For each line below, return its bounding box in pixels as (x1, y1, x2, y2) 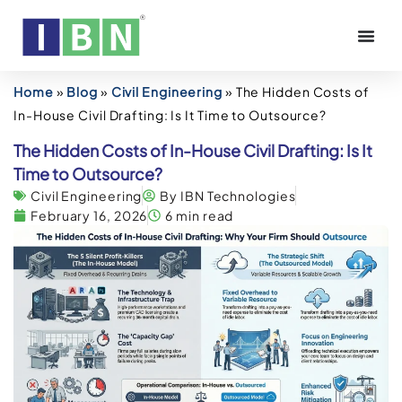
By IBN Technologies (160, 188, 296, 205)
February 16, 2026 (31, 207, 148, 224)
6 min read (165, 207, 234, 224)
